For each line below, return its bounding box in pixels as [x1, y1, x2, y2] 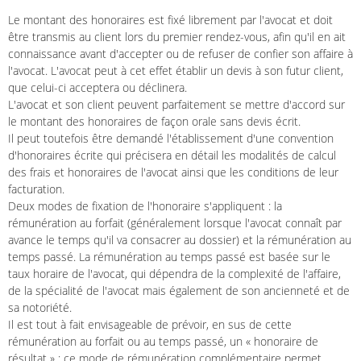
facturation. [8, 181, 64, 197]
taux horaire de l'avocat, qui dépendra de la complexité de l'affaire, [8, 266, 341, 282]
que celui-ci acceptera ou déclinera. [8, 80, 187, 96]
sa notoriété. [8, 300, 72, 316]
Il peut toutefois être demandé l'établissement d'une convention [8, 131, 334, 147]
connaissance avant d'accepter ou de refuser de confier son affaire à [8, 46, 353, 62]
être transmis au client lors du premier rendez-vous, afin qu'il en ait [8, 29, 346, 45]
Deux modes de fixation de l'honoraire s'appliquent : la [8, 198, 282, 214]
